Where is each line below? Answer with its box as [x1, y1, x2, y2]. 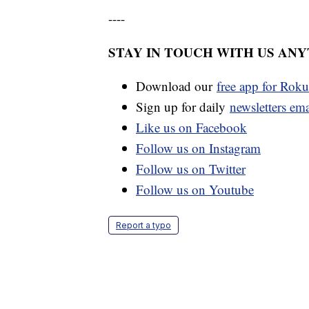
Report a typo [116, 220, 171, 231]
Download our [136, 77, 217, 95]
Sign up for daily [136, 98, 230, 116]
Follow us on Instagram [136, 139, 261, 157]
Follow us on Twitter [136, 160, 246, 178]
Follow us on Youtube [136, 181, 254, 199]
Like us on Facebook [136, 119, 247, 137]
